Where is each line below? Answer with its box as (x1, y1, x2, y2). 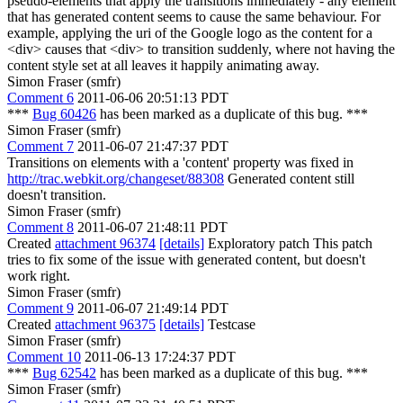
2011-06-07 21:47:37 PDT (77, 139, 228, 154)
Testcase (204, 317, 255, 332)
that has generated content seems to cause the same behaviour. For (7, 9, 381, 24)
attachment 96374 (55, 236, 156, 251)
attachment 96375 (55, 317, 156, 332)
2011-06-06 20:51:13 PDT (77, 90, 228, 105)
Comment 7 (7, 139, 74, 154)
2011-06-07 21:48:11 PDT (77, 219, 228, 235)
